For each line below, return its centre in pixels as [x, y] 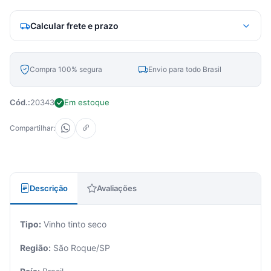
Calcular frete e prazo [74, 25]
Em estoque [87, 102]
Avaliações [117, 188]
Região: [35, 248]
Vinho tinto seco [74, 224]
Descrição [49, 188]
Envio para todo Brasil [185, 69]
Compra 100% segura [66, 69]
